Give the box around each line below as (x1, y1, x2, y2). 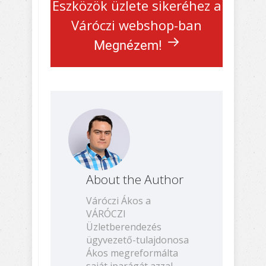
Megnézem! (93, 37, 162, 53)
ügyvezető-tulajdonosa (86, 233, 189, 246)
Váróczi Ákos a (86, 194, 151, 207)
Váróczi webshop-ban (71, 15, 202, 34)
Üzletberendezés (86, 220, 161, 233)
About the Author (86, 170, 183, 188)
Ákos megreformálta (86, 246, 178, 259)
